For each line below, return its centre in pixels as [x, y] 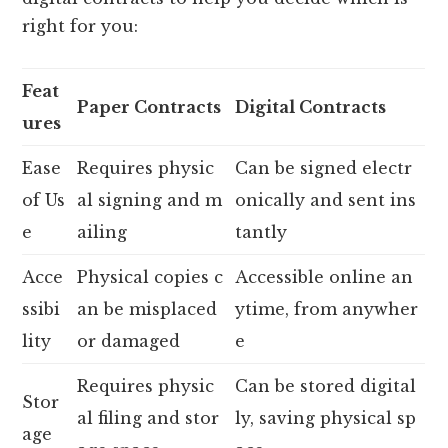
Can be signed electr [324, 168]
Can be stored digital [326, 386]
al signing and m [150, 200]
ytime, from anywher [327, 309]
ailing [102, 232]
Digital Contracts [311, 107]
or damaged [129, 341]
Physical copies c [150, 277]
